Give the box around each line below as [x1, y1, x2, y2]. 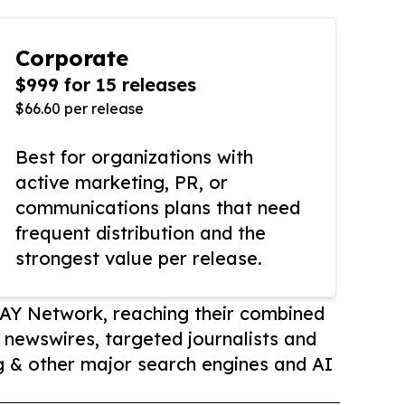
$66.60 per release [15, 99, 144, 118]
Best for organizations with [15, 146, 253, 169]
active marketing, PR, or [15, 171, 228, 194]
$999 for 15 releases [15, 73, 196, 97]
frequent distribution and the [15, 221, 266, 245]
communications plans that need [15, 196, 300, 220]
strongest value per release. [15, 247, 262, 270]
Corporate [15, 44, 128, 72]
